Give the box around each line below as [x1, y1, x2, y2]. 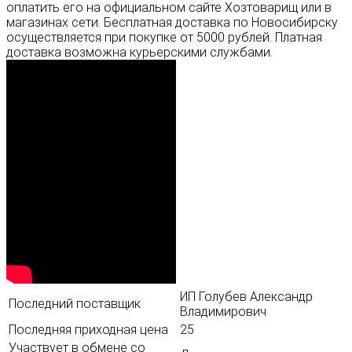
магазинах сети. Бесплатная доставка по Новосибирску [6, 14, 338, 30]
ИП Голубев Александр [180, 288, 313, 304]
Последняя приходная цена [9, 321, 168, 337]
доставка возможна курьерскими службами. [6, 44, 273, 60]
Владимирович [180, 303, 266, 319]
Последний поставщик [9, 295, 141, 311]
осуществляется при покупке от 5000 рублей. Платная [6, 29, 322, 45]
